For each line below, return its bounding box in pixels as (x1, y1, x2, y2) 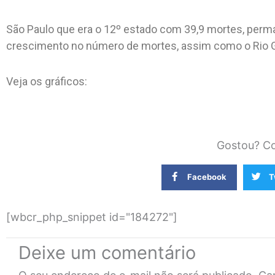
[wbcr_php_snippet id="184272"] (6, 210, 177, 223)
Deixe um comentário (18, 241, 196, 263)
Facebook (187, 172, 227, 182)
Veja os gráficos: (6, 75, 87, 88)
